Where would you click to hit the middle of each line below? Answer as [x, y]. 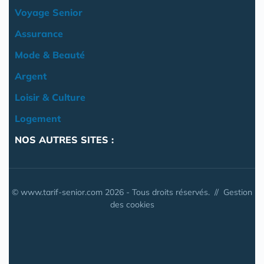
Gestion [238, 192]
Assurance [39, 34]
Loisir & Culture [50, 98]
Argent [31, 76]
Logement [38, 119]
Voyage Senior [49, 13]
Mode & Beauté [50, 55]
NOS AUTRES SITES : [64, 140]
